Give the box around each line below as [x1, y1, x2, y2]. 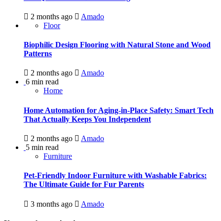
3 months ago [29, 199, 74, 208]
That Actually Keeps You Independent [24, 114, 151, 123]
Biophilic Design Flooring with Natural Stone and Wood [24, 40, 211, 49]
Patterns [24, 49, 52, 58]
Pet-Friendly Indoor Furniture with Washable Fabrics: [24, 171, 207, 180]
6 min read [26, 77, 59, 86]
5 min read [26, 143, 59, 151]
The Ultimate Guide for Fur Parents [24, 180, 144, 189]
